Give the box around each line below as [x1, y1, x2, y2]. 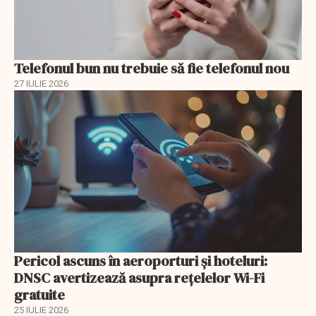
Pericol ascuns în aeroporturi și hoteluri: [14, 250, 267, 271]
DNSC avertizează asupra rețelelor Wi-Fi [14, 267, 265, 288]
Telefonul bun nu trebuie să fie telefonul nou [14, 59, 289, 79]
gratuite [14, 284, 65, 305]
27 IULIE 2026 [14, 78, 68, 90]
